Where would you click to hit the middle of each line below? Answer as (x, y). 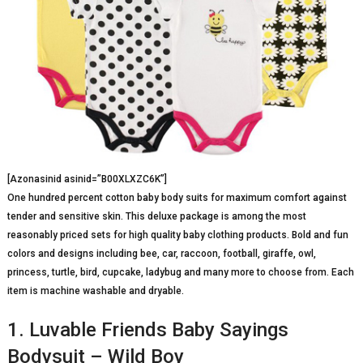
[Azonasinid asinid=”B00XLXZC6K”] (87, 179)
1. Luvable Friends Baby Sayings (147, 329)
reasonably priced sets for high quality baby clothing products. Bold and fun (177, 235)
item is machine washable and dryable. (95, 290)
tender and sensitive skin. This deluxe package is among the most (156, 216)
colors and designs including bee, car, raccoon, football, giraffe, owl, (161, 253)
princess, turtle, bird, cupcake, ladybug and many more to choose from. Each (180, 272)
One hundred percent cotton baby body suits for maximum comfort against (177, 197)
